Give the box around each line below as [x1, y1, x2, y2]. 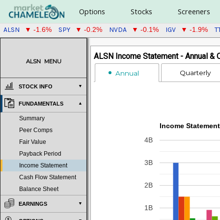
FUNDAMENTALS [19, 101, 63, 107]
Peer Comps [19, 127, 53, 133]
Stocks [130, 7, 152, 16]
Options [79, 7, 105, 16]
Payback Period [19, 151, 61, 157]
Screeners [177, 7, 210, 16]
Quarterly [180, 68, 211, 77]
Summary [19, 115, 45, 121]
